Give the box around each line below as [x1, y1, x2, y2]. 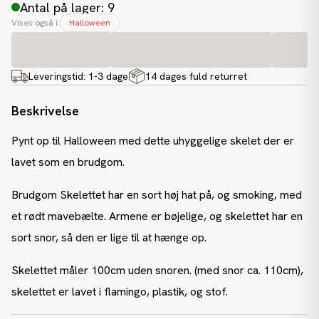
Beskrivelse [11, 103, 79, 119]
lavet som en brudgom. [11, 155, 125, 169]
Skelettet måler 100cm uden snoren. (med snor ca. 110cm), [11, 263, 303, 278]
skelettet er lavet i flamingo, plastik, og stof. [11, 284, 228, 299]
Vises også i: [11, 17, 60, 28]
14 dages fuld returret [145, 70, 247, 83]
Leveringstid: [28, 70, 88, 83]
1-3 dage [88, 70, 128, 83]
